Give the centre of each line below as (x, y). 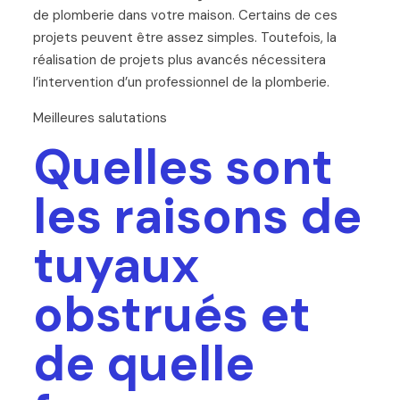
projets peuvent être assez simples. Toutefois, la (184, 37)
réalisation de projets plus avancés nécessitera (179, 59)
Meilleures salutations (100, 117)
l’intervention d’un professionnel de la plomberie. (181, 82)
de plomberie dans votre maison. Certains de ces (185, 15)
